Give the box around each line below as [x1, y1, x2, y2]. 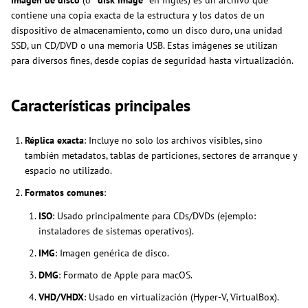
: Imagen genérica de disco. [55, 246, 169, 259]
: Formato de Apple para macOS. [58, 268, 192, 281]
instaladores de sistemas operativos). [38, 224, 194, 237]
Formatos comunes [25, 186, 104, 199]
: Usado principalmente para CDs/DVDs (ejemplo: [52, 209, 256, 222]
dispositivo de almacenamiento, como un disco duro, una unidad [11, 23, 283, 36]
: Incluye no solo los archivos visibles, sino [84, 133, 263, 146]
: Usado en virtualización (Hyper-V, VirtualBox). [84, 290, 279, 303]
